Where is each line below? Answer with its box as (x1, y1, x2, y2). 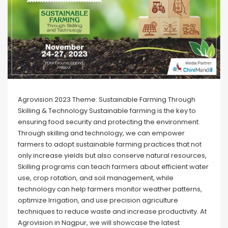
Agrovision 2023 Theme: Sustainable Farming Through (18, 95, 195, 105)
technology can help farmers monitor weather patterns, (18, 184, 202, 194)
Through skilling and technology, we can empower (18, 128, 185, 138)
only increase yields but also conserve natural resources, (18, 151, 207, 161)
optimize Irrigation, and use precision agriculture (18, 195, 178, 206)
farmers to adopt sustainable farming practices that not (18, 139, 202, 150)
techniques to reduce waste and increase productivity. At (18, 207, 207, 217)
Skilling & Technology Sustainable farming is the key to (18, 106, 196, 116)
